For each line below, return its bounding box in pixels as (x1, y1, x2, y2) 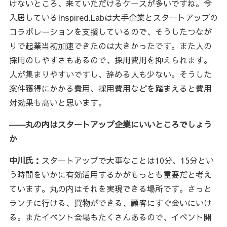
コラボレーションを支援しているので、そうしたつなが (9, 25, 212, 37)
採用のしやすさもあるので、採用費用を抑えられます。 (9, 54, 212, 65)
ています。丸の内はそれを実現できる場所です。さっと (9, 182, 212, 194)
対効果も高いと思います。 (9, 96, 106, 108)
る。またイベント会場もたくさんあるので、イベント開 (9, 211, 212, 222)
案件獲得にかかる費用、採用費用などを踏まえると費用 (9, 82, 212, 94)
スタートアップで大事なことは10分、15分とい (41, 154, 214, 166)
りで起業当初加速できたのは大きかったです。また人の (9, 40, 212, 51)
